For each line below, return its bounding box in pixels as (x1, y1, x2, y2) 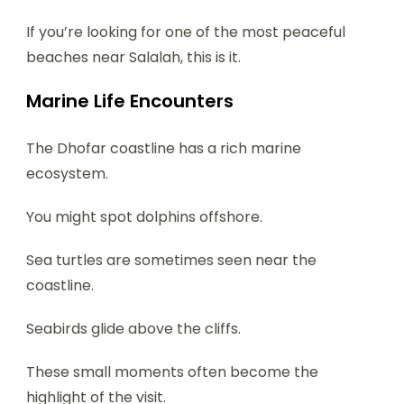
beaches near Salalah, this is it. (26, 46, 241, 68)
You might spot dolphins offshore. (26, 206, 262, 227)
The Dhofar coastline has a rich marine (26, 137, 301, 159)
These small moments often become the (26, 361, 318, 382)
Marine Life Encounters (26, 87, 234, 114)
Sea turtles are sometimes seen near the (26, 249, 317, 271)
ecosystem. (26, 162, 108, 184)
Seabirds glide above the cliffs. (26, 317, 241, 339)
